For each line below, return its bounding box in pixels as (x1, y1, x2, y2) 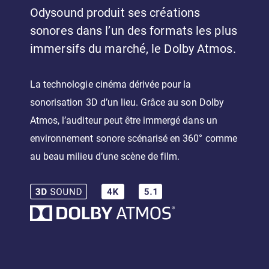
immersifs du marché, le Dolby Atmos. (30, 41, 236, 56)
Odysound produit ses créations (30, 5, 201, 20)
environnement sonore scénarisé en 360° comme (30, 133, 237, 145)
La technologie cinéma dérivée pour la (30, 79, 192, 91)
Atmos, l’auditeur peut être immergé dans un (30, 115, 217, 127)
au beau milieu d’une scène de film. (30, 151, 180, 163)
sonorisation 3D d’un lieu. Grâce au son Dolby (30, 97, 224, 109)
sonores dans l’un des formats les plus (30, 23, 237, 38)
